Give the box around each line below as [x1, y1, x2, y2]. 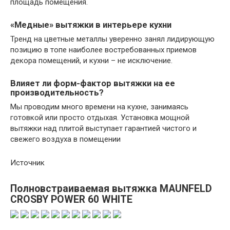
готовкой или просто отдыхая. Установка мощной [10, 113, 189, 122]
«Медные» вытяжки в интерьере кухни [10, 20, 171, 30]
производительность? [10, 87, 104, 98]
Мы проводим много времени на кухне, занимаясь [10, 102, 188, 111]
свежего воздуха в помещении [10, 135, 121, 144]
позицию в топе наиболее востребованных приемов [10, 45, 197, 54]
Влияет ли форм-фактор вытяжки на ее [10, 78, 175, 88]
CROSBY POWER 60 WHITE [10, 194, 132, 206]
